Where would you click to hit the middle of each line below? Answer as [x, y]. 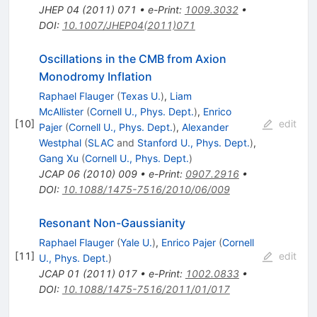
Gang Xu [58, 158]
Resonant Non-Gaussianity [112, 223]
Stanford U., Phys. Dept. [193, 143]
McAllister [61, 112]
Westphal [60, 143]
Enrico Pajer [188, 243]
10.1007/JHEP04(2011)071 [128, 25]
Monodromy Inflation [95, 77]
